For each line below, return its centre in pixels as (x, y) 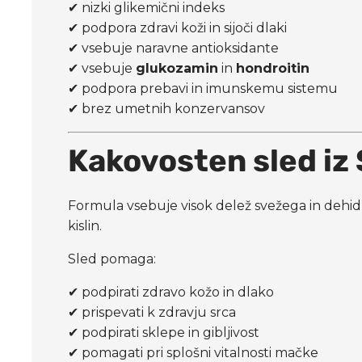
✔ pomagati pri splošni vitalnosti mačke (194, 352)
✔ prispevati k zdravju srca (152, 312)
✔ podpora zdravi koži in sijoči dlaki (178, 27)
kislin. (85, 225)
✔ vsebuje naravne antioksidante (174, 48)
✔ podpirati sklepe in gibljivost (164, 332)
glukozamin (177, 68)
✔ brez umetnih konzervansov (167, 108)
